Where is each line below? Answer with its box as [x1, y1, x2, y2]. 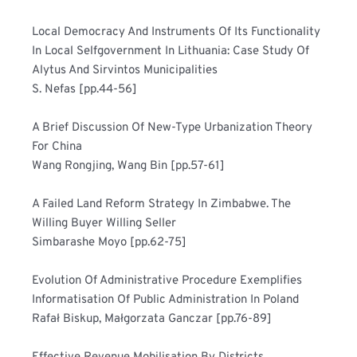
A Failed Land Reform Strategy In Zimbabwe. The [32, 197, 292, 212]
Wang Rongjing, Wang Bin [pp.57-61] [32, 159, 226, 174]
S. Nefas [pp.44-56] [32, 82, 138, 97]
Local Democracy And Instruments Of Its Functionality [32, 25, 321, 40]
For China [82, 139, 109, 155]
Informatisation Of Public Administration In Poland [299, 292, 313, 308]
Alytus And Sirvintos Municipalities [218, 63, 237, 78]
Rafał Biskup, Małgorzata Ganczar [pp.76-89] [32, 312, 273, 327]
